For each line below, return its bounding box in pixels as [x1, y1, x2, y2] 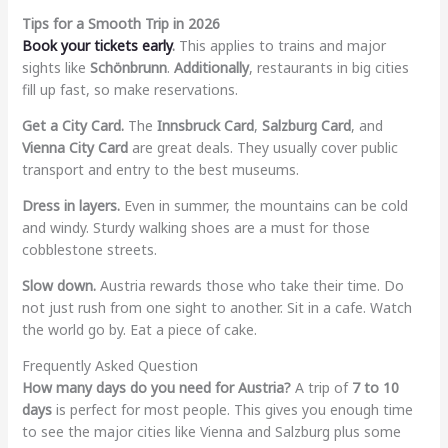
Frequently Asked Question [21, 355, 198, 375]
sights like [21, 57, 90, 77]
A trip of [290, 377, 352, 397]
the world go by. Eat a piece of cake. [21, 319, 257, 339]
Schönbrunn [89, 57, 167, 77]
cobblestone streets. [21, 239, 157, 259]
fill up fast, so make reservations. [21, 79, 238, 99]
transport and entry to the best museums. [21, 159, 299, 179]
